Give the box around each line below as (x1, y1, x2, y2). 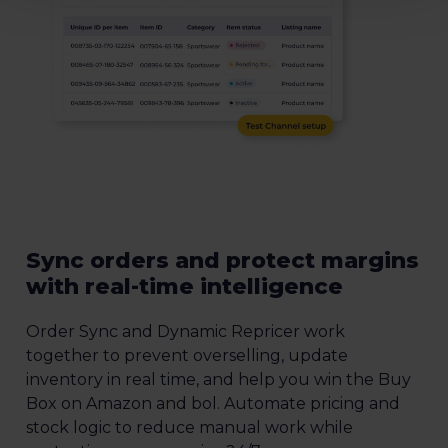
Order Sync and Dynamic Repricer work (26, 321, 345, 341)
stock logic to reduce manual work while (26, 417, 353, 437)
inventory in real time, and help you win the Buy (26, 369, 411, 389)
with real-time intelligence (26, 272, 343, 300)
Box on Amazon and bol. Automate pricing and (26, 393, 400, 413)
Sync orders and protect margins (26, 246, 419, 274)
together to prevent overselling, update (26, 345, 348, 365)
